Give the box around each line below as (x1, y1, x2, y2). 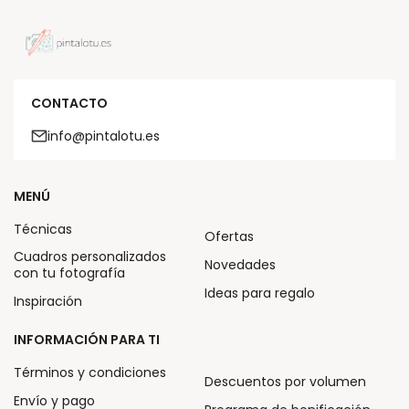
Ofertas (204, 227, 254, 246)
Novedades (204, 256, 276, 275)
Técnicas (14, 219, 72, 238)
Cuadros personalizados (14, 246, 166, 266)
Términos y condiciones (14, 363, 166, 383)
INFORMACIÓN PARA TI (14, 330, 160, 350)
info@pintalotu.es (47, 126, 160, 145)
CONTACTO (31, 93, 108, 112)
